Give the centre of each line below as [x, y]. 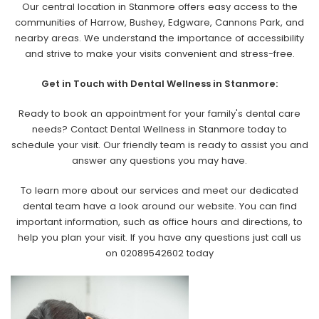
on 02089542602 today [159, 253]
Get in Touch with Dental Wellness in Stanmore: [159, 84]
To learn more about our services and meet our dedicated [159, 190]
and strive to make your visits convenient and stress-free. [159, 54]
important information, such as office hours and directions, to [159, 222]
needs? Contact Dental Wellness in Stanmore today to [159, 129]
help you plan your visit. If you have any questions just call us [159, 237]
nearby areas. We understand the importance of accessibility [159, 38]
